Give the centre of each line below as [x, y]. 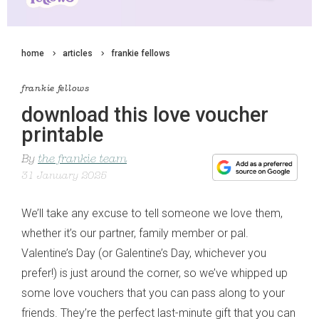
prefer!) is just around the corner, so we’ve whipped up [155, 273]
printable [62, 135]
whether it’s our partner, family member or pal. [135, 233]
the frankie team [82, 160]
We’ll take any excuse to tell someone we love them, [152, 213]
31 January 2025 [64, 177]
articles [78, 54]
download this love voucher [145, 115]
